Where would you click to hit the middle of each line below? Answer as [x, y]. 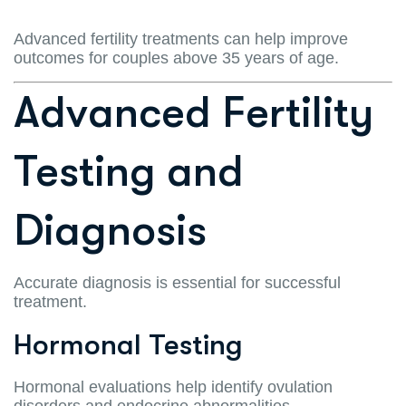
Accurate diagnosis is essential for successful [177, 282]
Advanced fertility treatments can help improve [181, 39]
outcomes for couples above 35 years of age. [176, 58]
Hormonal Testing [128, 344]
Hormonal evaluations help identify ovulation [173, 387]
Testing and [129, 171]
